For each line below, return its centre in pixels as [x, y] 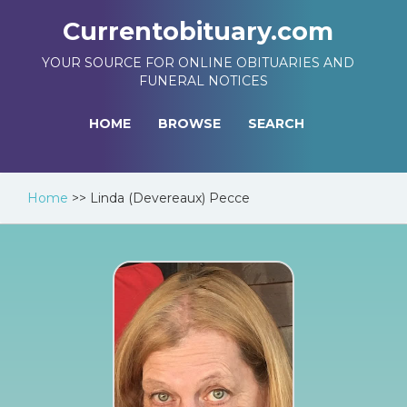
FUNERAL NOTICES [203, 81]
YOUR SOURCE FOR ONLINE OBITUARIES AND [198, 63]
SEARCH [276, 124]
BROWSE [189, 124]
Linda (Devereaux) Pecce [170, 198]
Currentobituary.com [198, 31]
